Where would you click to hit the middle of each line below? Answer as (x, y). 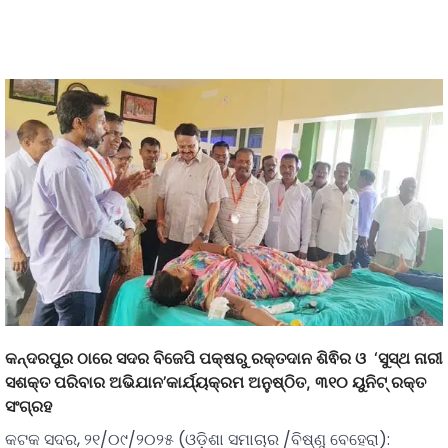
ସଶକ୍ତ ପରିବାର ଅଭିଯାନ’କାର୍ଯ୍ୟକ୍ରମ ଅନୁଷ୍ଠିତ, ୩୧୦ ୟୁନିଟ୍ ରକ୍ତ (215, 382)
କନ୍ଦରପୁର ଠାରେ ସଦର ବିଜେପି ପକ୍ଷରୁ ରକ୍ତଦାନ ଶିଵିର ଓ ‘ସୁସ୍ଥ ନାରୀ (223, 358)
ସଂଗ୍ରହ (28, 406)
